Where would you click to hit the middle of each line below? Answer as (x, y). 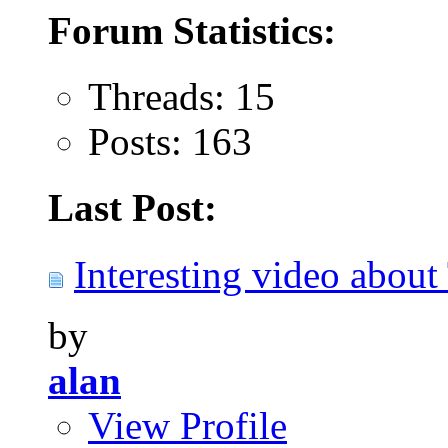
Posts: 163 (170, 142)
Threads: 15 (181, 97)
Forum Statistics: (192, 30)
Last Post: (132, 208)
